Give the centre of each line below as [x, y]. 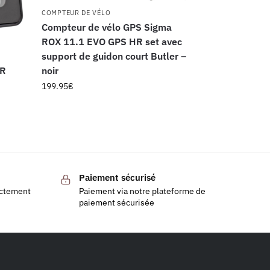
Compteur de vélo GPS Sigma [107, 27]
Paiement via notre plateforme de [142, 191]
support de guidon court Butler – [114, 56]
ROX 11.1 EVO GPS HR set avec [112, 41]
